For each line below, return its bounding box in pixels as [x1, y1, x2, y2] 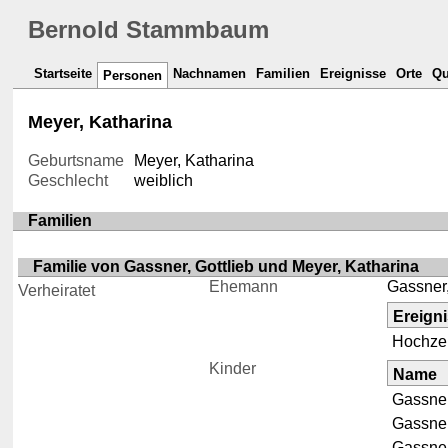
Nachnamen [173, 66, 247, 82]
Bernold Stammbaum [28, 16, 270, 44]
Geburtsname [28, 152, 125, 170]
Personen [103, 68, 163, 84]
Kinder [208, 360, 256, 378]
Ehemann [208, 278, 278, 296]
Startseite [34, 66, 93, 82]
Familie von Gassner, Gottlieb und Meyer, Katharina [33, 257, 420, 275]
